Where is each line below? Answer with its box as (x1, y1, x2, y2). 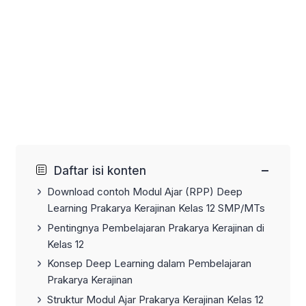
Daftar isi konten (54, 164, 147, 178)
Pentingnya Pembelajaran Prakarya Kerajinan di (47, 221, 264, 234)
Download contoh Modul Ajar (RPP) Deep (47, 184, 242, 198)
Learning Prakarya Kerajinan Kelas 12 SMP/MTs (47, 201, 265, 214)
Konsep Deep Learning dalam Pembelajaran (47, 257, 251, 270)
